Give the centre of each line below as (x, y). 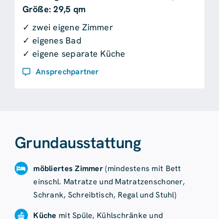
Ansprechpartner (67, 72)
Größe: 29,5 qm (54, 9)
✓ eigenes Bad (52, 40)
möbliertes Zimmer (68, 169)
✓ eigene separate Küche (74, 53)
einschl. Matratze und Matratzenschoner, (109, 182)
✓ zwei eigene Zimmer (67, 27)
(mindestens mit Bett (142, 169)
